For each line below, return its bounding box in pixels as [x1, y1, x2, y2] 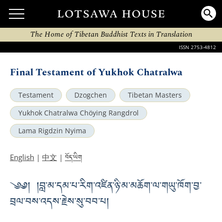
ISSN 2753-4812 [179, 44, 216, 51]
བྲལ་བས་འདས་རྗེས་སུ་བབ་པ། [10, 192, 109, 215]
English [10, 152, 34, 162]
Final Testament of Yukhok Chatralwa [10, 65, 182, 80]
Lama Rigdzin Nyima [18, 126, 86, 135]
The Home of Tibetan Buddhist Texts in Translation [30, 29, 192, 40]
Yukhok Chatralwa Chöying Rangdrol [18, 109, 139, 117]
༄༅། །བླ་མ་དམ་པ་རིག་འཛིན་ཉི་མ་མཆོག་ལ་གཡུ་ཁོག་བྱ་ [10, 176, 202, 199]
